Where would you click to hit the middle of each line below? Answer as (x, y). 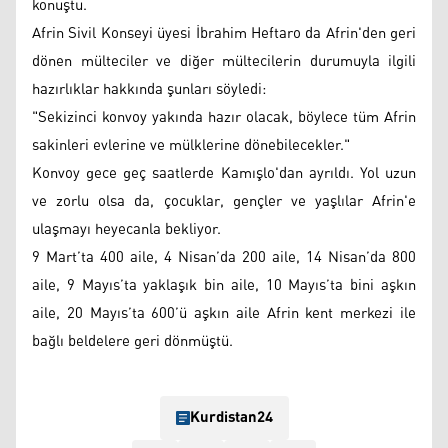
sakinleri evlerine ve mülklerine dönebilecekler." (191, 145)
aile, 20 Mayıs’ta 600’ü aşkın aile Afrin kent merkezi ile (224, 313)
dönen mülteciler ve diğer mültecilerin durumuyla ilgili (224, 61)
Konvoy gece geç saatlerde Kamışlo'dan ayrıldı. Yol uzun (224, 173)
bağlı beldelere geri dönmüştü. (132, 341)
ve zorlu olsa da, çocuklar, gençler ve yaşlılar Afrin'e (224, 201)
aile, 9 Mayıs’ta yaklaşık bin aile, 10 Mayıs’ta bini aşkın (224, 285)
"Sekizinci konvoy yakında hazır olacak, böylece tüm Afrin (224, 117)
